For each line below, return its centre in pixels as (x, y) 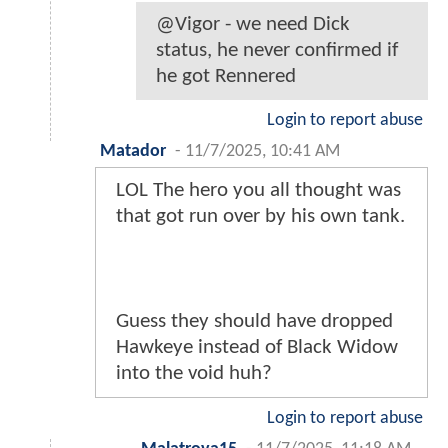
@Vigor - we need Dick (253, 24)
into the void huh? (194, 373)
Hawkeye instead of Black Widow (257, 347)
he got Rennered (226, 76)
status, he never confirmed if (277, 50)
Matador (133, 151)
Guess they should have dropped (254, 321)
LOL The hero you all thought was (258, 190)
